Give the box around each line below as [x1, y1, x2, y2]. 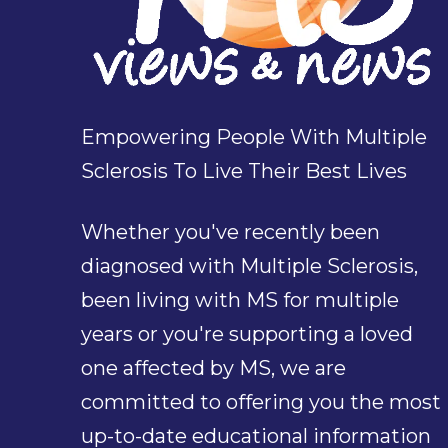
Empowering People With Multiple [80, 125, 427, 150]
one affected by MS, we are [80, 355, 346, 380]
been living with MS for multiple [80, 287, 399, 312]
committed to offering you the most [80, 389, 441, 414]
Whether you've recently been [80, 219, 380, 244]
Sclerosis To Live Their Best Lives [80, 159, 407, 184]
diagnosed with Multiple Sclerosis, [80, 253, 418, 278]
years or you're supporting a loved [80, 321, 413, 346]
